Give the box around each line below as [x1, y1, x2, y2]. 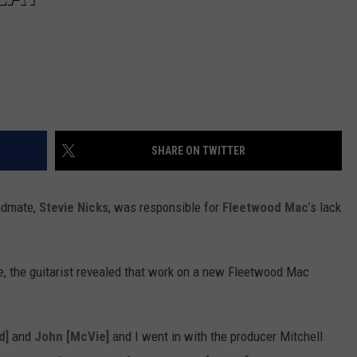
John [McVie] [34, 328, 109, 345]
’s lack [308, 199, 341, 216]
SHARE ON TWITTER [151, 144, 245, 158]
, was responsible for [108, 199, 222, 216]
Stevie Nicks [39, 199, 108, 216]
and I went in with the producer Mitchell [109, 328, 323, 345]
